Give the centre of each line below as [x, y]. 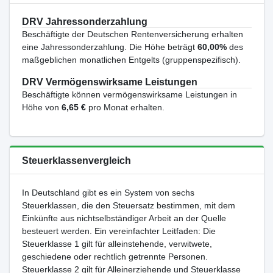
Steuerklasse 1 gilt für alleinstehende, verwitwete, [117, 244]
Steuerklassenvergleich [76, 161]
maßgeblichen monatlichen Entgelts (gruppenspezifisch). [131, 60]
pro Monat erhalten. [125, 107]
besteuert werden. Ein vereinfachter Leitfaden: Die [119, 231]
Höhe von [41, 107]
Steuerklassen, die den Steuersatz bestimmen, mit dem [128, 205]
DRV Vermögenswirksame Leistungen [109, 82]
